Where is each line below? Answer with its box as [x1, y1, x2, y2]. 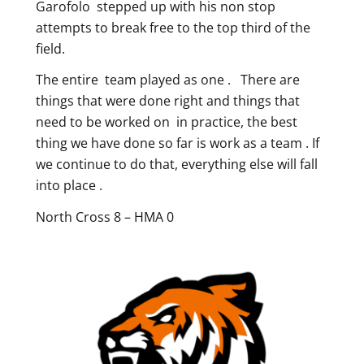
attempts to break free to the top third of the [36, 18, 310, 37]
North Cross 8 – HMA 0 [36, 208, 177, 227]
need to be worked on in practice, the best [36, 113, 297, 132]
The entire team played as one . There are [36, 71, 300, 89]
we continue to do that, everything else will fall [36, 155, 318, 174]
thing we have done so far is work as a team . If [36, 134, 319, 153]
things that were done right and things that [36, 92, 300, 110]
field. [36, 39, 65, 58]
